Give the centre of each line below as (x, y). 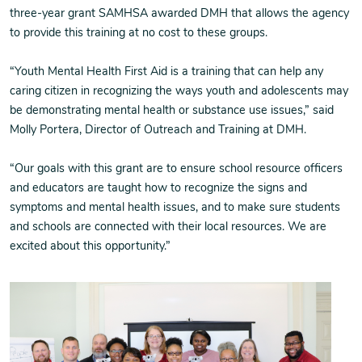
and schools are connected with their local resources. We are (168, 227)
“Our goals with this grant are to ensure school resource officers (176, 169)
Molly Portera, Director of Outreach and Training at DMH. (158, 130)
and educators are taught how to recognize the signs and (158, 189)
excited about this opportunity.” (90, 247)
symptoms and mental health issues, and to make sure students (175, 208)
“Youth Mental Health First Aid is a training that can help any (166, 72)
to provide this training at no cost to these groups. (139, 34)
